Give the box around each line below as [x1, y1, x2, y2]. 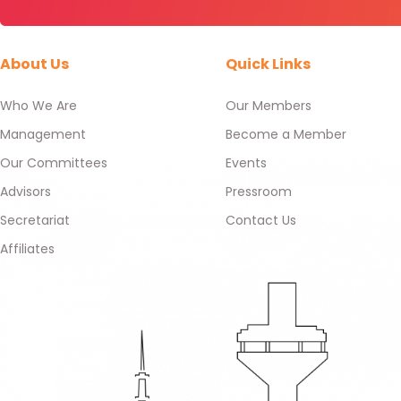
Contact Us [225, 210, 296, 229]
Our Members [225, 96, 311, 115]
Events [225, 153, 267, 172]
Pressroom [225, 182, 292, 200]
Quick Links [225, 53, 311, 74]
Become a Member [225, 124, 346, 143]
